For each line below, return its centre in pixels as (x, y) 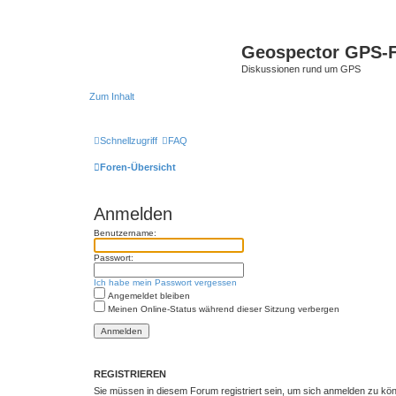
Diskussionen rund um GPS (301, 69)
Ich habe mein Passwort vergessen (165, 282)
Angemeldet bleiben (148, 296)
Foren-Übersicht (138, 167)
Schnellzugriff (129, 141)
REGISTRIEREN (130, 374)
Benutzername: (125, 233)
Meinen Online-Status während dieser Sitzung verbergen (222, 309)
